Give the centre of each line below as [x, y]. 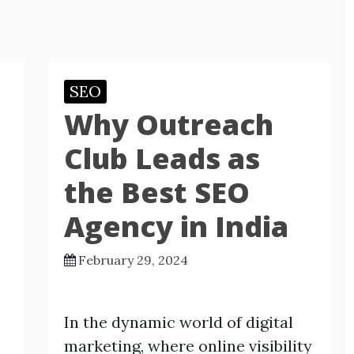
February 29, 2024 [133, 260]
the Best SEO [156, 192]
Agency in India [176, 226]
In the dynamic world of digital [178, 322]
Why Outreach [168, 124]
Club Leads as [162, 158]
